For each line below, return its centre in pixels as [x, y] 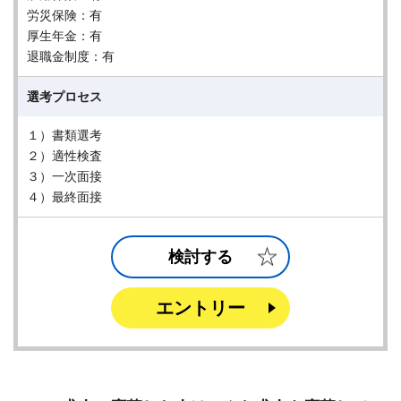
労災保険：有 [64, 15]
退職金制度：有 [71, 56]
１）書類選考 [64, 135]
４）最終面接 [64, 197]
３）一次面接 [64, 176]
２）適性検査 [64, 156]
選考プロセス [64, 97]
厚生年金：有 [64, 36]
